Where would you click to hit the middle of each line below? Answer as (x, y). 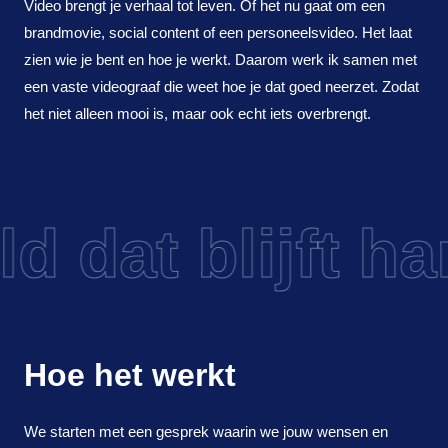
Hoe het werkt (130, 374)
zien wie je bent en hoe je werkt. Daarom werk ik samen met (220, 59)
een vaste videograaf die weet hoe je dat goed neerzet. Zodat (221, 86)
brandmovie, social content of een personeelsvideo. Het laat (218, 32)
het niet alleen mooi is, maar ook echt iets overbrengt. (197, 113)
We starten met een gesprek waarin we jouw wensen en (206, 431)
